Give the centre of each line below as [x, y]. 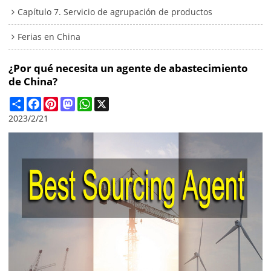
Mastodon [96, 102]
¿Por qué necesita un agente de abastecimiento [129, 68]
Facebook [60, 102]
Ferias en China [49, 37]
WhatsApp [113, 102]
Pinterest [77, 102]
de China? [33, 82]
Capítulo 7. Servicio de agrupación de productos [115, 12]
